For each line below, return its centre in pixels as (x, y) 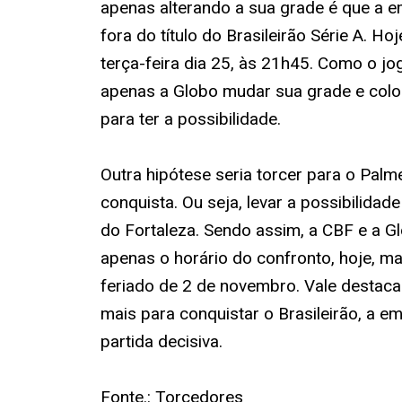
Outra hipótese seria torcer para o (230, 175)
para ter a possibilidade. (191, 119)
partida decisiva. (162, 341)
